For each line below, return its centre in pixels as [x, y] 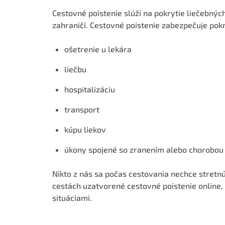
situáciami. [72, 197]
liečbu [75, 69]
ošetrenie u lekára [98, 49]
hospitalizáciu [90, 89]
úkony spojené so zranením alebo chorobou [144, 149]
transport [82, 109]
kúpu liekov [85, 129]
